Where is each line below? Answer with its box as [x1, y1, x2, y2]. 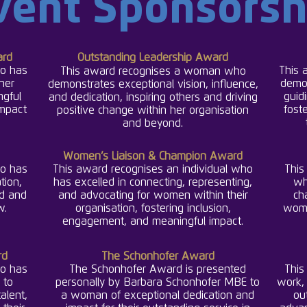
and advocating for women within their [58, 190, 248, 201]
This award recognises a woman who [60, 66, 246, 77]
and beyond [123, 118, 181, 129]
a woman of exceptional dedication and [61, 290, 254, 301]
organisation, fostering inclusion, [75, 203, 231, 214]
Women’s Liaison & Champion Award [63, 151, 243, 162]
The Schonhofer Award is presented [69, 264, 246, 275]
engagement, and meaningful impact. [62, 216, 243, 227]
